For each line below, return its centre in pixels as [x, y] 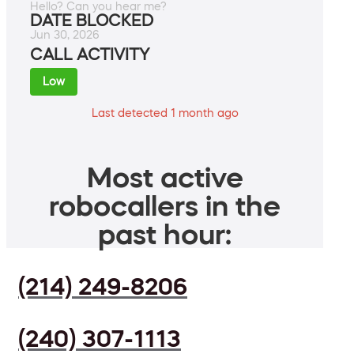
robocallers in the [165, 206]
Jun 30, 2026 [65, 35]
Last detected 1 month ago [165, 113]
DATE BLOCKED [92, 21]
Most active [165, 177]
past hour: [165, 234]
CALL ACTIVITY [90, 55]
